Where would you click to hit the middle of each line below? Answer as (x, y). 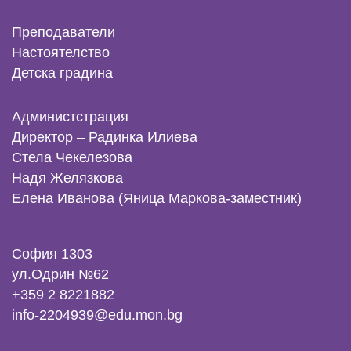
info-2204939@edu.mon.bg (97, 315)
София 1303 (52, 254)
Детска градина (62, 73)
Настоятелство (61, 52)
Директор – (50, 137)
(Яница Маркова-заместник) (210, 198)
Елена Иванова (65, 198)
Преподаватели (63, 32)
